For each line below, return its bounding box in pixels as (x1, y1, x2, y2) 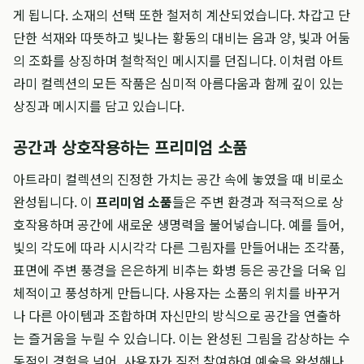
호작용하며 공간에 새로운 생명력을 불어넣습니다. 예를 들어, (13, 214, 344, 234)
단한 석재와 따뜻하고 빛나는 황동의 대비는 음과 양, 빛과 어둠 (13, 28, 350, 47)
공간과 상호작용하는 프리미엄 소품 (13, 135, 247, 158)
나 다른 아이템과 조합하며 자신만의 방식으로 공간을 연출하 (13, 305, 340, 325)
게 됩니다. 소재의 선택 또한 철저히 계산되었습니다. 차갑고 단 (13, 5, 350, 24)
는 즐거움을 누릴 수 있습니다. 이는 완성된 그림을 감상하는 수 (13, 328, 350, 348)
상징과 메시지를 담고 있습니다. (13, 96, 184, 115)
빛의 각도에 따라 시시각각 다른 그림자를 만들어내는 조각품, (13, 237, 344, 257)
